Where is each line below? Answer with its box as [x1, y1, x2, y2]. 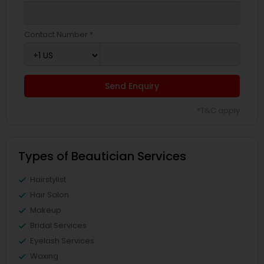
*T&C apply [197, 105, 240, 116]
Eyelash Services [30, 235, 94, 246]
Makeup [30, 204, 61, 216]
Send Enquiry [105, 80, 159, 92]
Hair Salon [30, 189, 69, 200]
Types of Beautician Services [18, 148, 186, 164]
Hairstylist [30, 174, 66, 185]
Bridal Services [30, 220, 87, 231]
